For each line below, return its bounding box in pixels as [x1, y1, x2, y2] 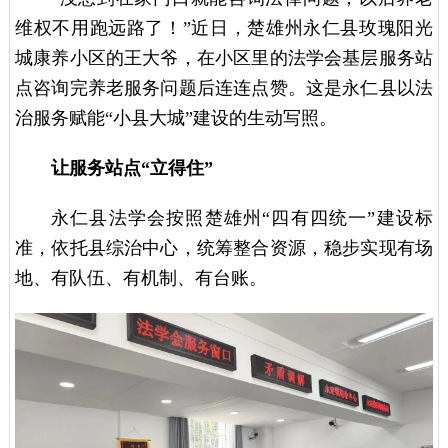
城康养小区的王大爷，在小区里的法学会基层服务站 [14, 47, 434, 68]
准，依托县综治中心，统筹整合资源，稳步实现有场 [14, 237, 434, 258]
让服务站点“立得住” [50, 157, 213, 178]
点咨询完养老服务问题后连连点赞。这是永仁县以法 [14, 77, 434, 98]
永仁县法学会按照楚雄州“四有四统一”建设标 [50, 207, 434, 228]
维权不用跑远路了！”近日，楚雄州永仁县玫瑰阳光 [14, 17, 434, 38]
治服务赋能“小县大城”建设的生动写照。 [14, 107, 337, 128]
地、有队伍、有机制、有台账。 [14, 267, 267, 288]
